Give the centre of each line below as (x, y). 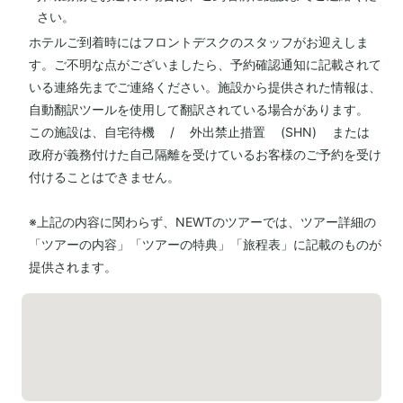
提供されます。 (73, 267)
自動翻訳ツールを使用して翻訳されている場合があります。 (199, 109)
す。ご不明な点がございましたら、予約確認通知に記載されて (205, 64)
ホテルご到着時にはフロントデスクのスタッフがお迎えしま (199, 42)
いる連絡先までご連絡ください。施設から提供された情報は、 (205, 87)
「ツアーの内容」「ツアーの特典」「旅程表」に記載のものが (205, 244)
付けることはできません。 (104, 177)
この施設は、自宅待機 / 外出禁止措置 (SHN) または (199, 132)
